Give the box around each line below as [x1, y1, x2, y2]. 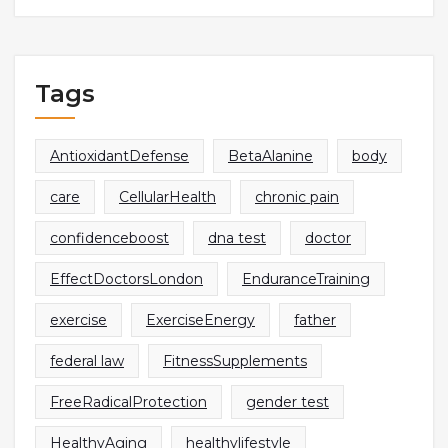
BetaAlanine [228, 146, 313, 165]
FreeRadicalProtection [50, 392, 207, 411]
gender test [246, 392, 329, 411]
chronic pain [255, 187, 339, 206]
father [294, 310, 336, 329]
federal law [50, 351, 124, 370]
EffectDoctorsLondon [50, 269, 203, 288]
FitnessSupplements [163, 351, 307, 370]
